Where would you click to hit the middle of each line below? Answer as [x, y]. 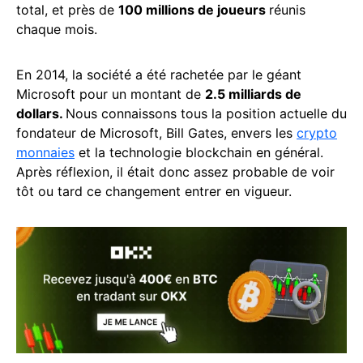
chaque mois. [57, 29]
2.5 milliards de [253, 94]
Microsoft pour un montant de [111, 94]
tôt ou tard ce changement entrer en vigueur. [154, 191]
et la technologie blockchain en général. [199, 152]
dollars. [41, 113]
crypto [317, 132]
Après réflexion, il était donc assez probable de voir [175, 171]
